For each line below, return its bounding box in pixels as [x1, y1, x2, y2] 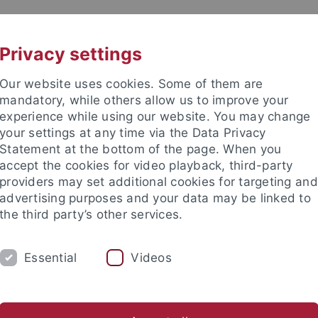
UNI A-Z [116, 19, 153, 33]
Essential [24, 250, 77, 265]
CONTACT [214, 19, 259, 33]
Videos [131, 250, 172, 265]
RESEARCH [209, 251, 268, 266]
